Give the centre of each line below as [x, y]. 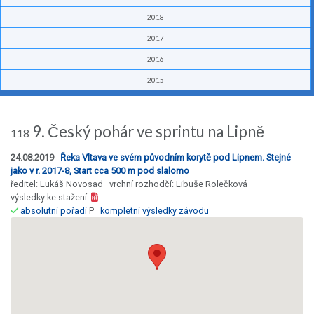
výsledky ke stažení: [51, 198]
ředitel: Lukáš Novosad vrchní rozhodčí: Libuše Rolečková [129, 184]
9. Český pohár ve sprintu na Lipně [147, 132]
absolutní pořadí [54, 211]
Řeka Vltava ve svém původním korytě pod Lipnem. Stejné [176, 158]
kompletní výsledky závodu [155, 211]
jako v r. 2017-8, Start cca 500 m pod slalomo [100, 171]
